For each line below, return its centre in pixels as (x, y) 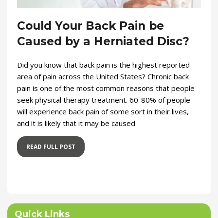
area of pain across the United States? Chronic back (103, 76)
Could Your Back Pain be (91, 26)
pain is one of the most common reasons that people (106, 88)
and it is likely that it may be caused (76, 123)
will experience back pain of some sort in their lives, (103, 111)
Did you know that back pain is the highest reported (103, 64)
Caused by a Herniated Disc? (103, 41)
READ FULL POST (51, 146)
